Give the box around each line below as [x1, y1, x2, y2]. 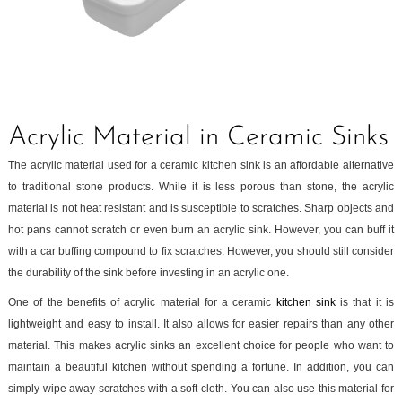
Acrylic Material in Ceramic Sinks [8, 124, 389, 152]
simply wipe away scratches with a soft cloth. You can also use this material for [8, 382, 394, 395]
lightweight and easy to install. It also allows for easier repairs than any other [8, 318, 394, 330]
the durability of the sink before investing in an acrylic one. [8, 267, 289, 279]
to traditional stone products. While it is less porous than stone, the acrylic [8, 180, 394, 193]
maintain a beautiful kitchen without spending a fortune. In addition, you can [8, 361, 394, 373]
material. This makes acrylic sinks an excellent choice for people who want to [8, 339, 394, 352]
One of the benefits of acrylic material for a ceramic [8, 296, 276, 309]
